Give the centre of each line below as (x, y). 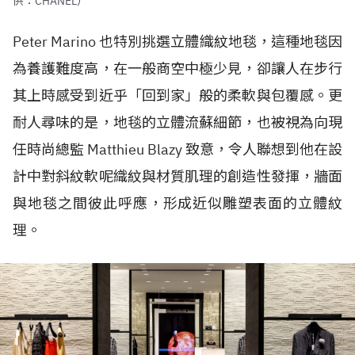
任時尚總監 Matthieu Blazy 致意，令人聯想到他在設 (177, 149)
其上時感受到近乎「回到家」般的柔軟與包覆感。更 (177, 95)
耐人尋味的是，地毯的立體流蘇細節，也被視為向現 (177, 122)
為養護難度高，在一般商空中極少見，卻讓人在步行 (177, 68)
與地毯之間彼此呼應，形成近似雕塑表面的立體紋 (177, 203)
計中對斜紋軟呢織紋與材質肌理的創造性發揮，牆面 (177, 176)
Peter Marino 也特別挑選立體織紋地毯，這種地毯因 (177, 41)
